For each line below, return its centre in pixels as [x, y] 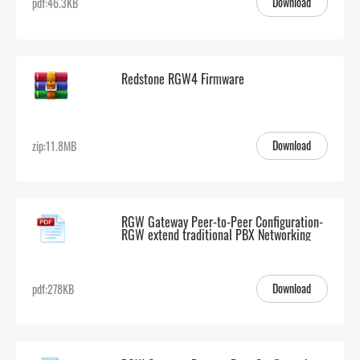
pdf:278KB [53, 288]
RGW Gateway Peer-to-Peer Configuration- [222, 221]
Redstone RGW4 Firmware [182, 79]
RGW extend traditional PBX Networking [216, 234]
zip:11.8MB [55, 146]
